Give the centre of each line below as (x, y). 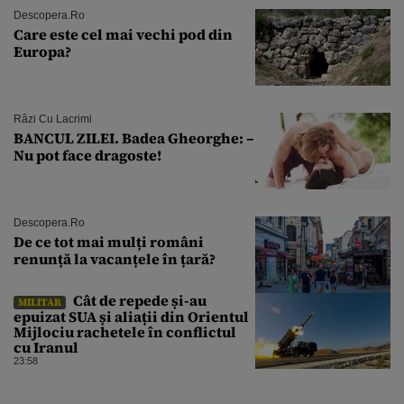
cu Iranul (46, 347)
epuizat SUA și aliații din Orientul (131, 316)
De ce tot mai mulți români (109, 241)
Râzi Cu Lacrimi (53, 119)
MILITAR (40, 302)
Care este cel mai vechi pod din (123, 34)
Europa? (42, 51)
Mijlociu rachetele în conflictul (125, 331)
